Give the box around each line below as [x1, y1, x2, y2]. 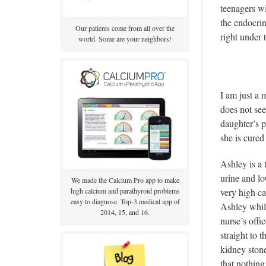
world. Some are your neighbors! [78, 34, 172, 44]
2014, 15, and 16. [100, 207, 150, 217]
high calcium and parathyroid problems [70, 186, 180, 196]
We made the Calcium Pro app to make [71, 175, 179, 185]
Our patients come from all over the [75, 23, 175, 33]
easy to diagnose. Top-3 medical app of [70, 197, 180, 207]
